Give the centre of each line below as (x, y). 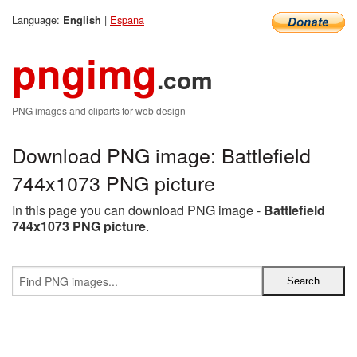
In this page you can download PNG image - (138, 210)
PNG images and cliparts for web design (99, 110)
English (82, 20)
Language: (37, 20)
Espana (127, 20)
